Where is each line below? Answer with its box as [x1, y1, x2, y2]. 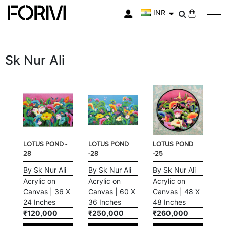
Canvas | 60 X [88, 187, 135, 196]
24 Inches [23, 198, 56, 207]
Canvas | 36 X [23, 187, 71, 196]
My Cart [187, 18, 204, 25]
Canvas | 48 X [153, 187, 200, 196]
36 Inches [88, 198, 121, 207]
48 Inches [153, 198, 186, 207]
